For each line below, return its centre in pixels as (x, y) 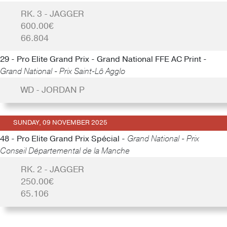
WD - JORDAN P (52, 90)
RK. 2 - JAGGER (52, 170)
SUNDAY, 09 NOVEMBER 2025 (60, 123)
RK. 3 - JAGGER (52, 14)
